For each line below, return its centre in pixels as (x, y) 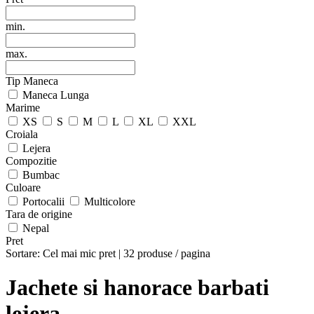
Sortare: (24, 253)
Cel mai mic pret (79, 253)
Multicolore (110, 202)
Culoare (23, 187)
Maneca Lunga (56, 95)
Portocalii (45, 202)
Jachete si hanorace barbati (137, 288)
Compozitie (31, 161)
